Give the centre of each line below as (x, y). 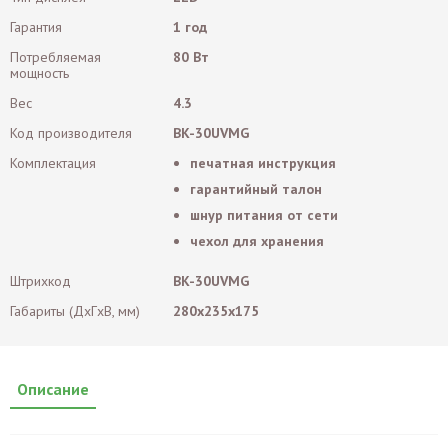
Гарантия (36, 27)
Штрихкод (40, 281)
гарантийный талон (255, 189)
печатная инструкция (262, 163)
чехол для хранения (256, 241)
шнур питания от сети (263, 215)
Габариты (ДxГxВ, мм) (75, 311)
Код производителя (71, 133)
